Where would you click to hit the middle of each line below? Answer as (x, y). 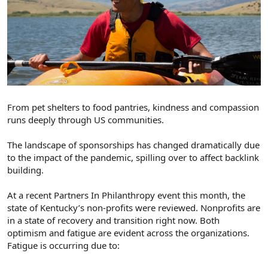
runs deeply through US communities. (86, 120)
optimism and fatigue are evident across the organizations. (128, 233)
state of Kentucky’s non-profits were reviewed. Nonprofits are (134, 208)
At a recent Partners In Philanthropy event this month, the (126, 195)
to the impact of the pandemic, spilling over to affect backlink (133, 158)
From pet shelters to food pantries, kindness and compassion (133, 107)
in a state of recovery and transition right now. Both (113, 220)
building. (25, 170)
